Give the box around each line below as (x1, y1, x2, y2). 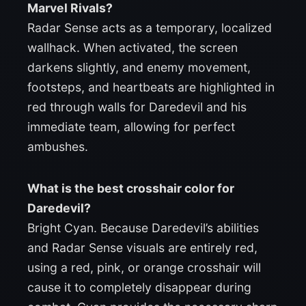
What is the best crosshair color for (27, 180, 234, 195)
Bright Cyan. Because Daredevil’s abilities (27, 220, 259, 235)
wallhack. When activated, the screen (27, 40, 238, 55)
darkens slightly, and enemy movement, (27, 59, 251, 74)
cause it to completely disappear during (27, 279, 251, 294)
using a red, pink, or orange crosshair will (27, 260, 261, 275)
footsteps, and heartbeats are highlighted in (27, 79, 275, 94)
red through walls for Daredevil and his (27, 99, 247, 114)
